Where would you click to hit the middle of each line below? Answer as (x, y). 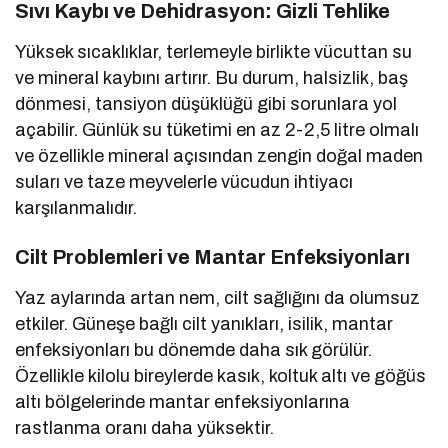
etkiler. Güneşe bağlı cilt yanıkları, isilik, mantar (204, 323)
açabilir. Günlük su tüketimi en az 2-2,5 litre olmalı (217, 129)
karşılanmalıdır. (76, 207)
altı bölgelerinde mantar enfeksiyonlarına (183, 401)
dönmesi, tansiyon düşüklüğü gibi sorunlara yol (206, 103)
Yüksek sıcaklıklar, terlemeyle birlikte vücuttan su (214, 51)
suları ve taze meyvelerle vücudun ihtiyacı (184, 181)
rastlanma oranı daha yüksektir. (145, 427)
